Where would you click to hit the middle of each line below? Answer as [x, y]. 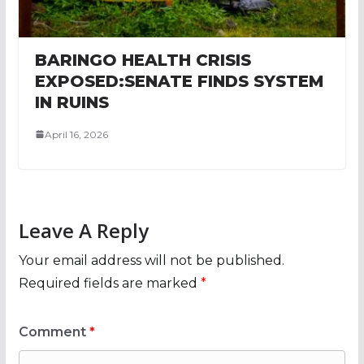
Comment [54, 331]
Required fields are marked [109, 283]
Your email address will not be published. [151, 260]
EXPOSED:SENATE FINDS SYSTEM [179, 81]
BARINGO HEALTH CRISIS [143, 60]
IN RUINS [71, 102]
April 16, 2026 [76, 134]
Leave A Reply [83, 230]
